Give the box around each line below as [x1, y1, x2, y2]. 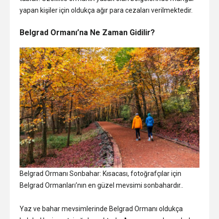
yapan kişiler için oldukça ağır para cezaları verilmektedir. [20, 6, 193, 15]
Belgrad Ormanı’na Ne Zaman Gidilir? [20, 28, 155, 38]
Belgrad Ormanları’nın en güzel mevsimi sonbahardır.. [20, 181, 183, 189]
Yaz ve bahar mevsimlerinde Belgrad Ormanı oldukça [20, 204, 183, 213]
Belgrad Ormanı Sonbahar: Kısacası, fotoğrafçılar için [20, 169, 181, 177]
